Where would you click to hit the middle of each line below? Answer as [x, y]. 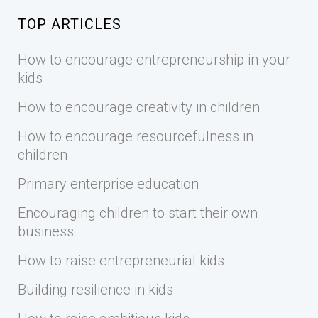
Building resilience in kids [95, 290]
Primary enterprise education [108, 184]
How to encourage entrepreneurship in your [154, 60]
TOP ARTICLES [70, 24]
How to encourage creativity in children [139, 107]
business [46, 231]
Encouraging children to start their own [138, 213]
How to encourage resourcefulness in [136, 136]
